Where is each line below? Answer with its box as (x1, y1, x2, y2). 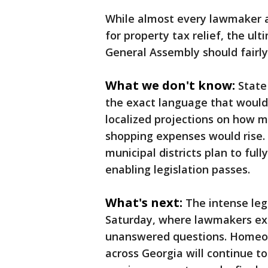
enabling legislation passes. (105, 162, 253, 176)
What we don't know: (105, 77, 235, 93)
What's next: (105, 194, 182, 211)
